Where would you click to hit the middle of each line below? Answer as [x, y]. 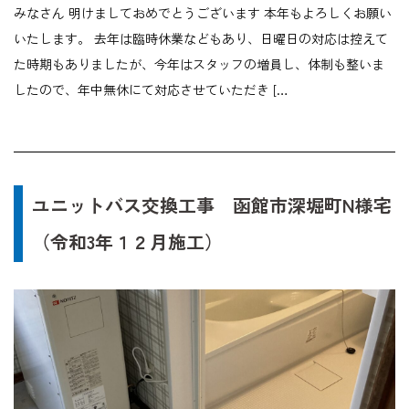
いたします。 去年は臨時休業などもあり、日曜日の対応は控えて [201, 39]
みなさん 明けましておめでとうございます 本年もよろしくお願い [203, 13]
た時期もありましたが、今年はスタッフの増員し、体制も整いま [199, 64]
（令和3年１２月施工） [127, 242]
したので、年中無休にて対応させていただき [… [151, 90]
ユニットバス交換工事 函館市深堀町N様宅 [212, 205]
